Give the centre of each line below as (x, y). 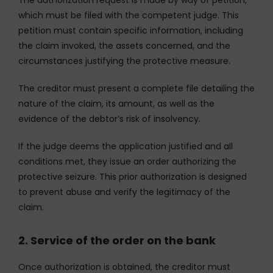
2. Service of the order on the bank (117, 240)
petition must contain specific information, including (131, 30)
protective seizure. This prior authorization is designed (133, 176)
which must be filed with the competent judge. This (129, 15)
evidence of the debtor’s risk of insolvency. (109, 119)
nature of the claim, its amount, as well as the (116, 103)
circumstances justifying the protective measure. (124, 61)
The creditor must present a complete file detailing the (136, 88)
